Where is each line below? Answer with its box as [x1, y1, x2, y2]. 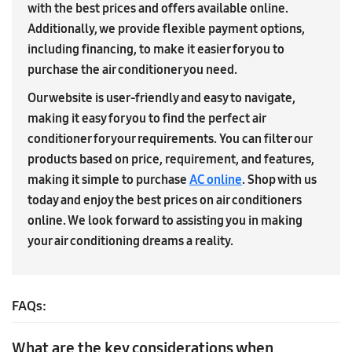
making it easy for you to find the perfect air [27, 111, 266, 126]
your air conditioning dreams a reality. [27, 233, 233, 248]
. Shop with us [242, 172, 317, 187]
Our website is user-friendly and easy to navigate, [27, 90, 295, 105]
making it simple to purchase [27, 172, 189, 187]
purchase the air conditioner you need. [27, 62, 237, 77]
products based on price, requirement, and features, [27, 152, 314, 167]
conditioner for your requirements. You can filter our [27, 131, 312, 146]
